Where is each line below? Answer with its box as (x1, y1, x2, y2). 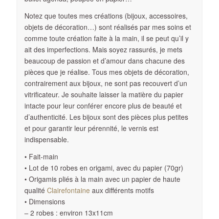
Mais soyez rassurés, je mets (92, 44, 182, 54)
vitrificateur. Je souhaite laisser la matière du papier (24, 89, 183, 99)
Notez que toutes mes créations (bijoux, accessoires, (24, 10, 188, 21)
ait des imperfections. (24, 44, 90, 54)
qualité (24, 185, 47, 195)
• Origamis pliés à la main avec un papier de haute (24, 174, 180, 184)
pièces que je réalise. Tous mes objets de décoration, (24, 66, 189, 77)
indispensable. (24, 134, 69, 144)
